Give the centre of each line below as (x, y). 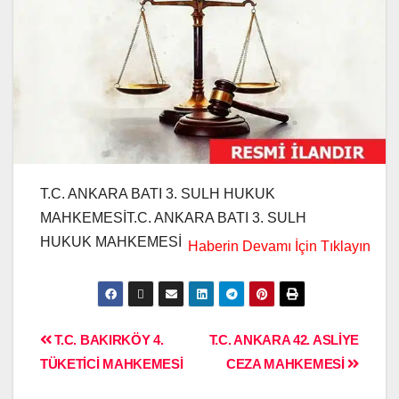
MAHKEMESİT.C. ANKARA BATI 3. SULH (173, 218)
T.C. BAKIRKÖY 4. (107, 340)
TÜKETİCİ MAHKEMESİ (112, 364)
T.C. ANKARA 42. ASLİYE (284, 340)
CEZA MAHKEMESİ (287, 364)
